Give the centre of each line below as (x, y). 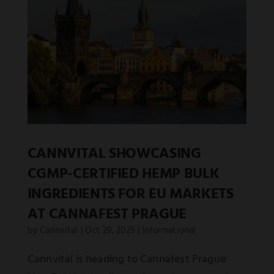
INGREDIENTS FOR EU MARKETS (130, 195)
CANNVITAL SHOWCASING (114, 154)
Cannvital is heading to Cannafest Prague (126, 260)
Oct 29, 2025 (110, 231)
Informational (169, 231)
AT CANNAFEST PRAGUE (107, 215)
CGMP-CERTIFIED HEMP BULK (123, 175)
